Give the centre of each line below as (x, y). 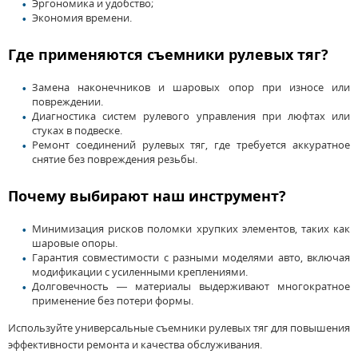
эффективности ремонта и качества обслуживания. (135, 345)
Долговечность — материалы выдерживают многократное (191, 286)
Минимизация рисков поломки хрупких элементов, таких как (191, 229)
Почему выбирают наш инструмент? (147, 196)
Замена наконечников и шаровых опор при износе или (191, 88)
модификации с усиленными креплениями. (140, 272)
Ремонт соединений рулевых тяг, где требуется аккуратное (191, 145)
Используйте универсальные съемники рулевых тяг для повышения (179, 328)
